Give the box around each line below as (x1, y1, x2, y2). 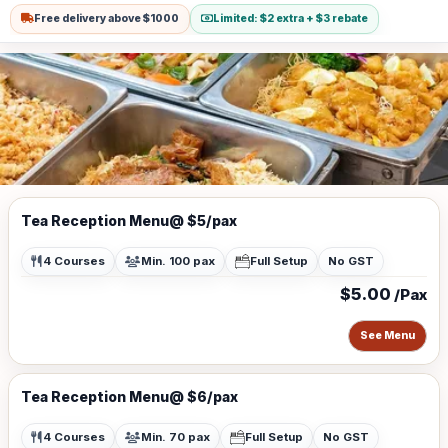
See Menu (360, 329, 415, 342)
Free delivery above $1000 (34, 12, 180, 25)
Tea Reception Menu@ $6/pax (21, 388, 238, 405)
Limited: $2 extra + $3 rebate (213, 12, 369, 25)
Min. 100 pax (141, 254, 215, 268)
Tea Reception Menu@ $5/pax (21, 212, 237, 229)
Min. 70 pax (141, 430, 210, 444)
